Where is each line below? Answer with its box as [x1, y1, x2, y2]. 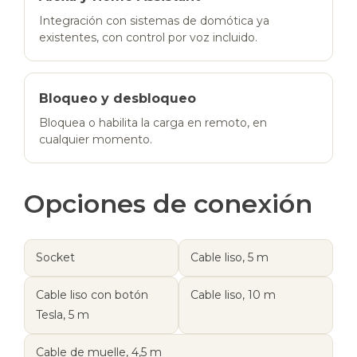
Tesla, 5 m [36, 307, 89, 322]
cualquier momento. [39, 131, 152, 147]
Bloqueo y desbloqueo [39, 90, 196, 106]
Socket [36, 249, 75, 265]
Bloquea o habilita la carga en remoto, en [39, 115, 267, 130]
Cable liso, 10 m [190, 287, 276, 302]
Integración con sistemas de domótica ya [39, 13, 269, 28]
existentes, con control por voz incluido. [39, 29, 257, 45]
